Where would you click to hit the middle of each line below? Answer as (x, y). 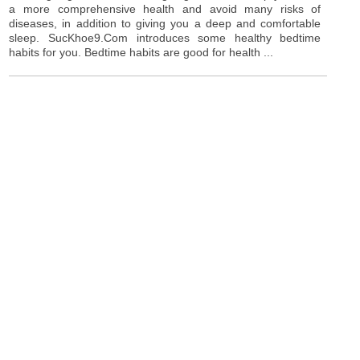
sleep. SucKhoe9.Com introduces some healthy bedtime (165, 37)
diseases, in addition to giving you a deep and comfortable (165, 23)
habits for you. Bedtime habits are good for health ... (141, 52)
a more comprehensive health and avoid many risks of (165, 8)
